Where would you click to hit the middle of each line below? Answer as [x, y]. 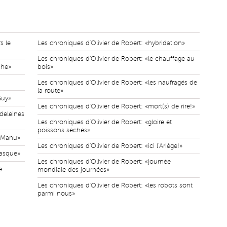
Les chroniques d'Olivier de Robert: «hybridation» [111, 43]
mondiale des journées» [73, 170]
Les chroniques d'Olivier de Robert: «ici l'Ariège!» [110, 146]
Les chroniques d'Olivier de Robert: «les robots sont [115, 185]
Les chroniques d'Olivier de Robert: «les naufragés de [117, 83]
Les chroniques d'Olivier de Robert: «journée [104, 162]
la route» [50, 91]
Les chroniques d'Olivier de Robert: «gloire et [105, 122]
